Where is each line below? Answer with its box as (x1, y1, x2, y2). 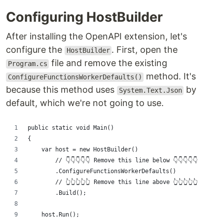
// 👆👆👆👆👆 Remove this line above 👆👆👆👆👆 (28, 179, 198, 186)
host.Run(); (28, 211, 79, 219)
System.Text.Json (118, 86, 182, 95)
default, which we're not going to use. (6, 98, 164, 109)
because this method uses (6, 84, 117, 95)
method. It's (144, 71, 196, 82)
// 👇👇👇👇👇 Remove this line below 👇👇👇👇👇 (28, 157, 198, 164)
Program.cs (7, 60, 47, 68)
